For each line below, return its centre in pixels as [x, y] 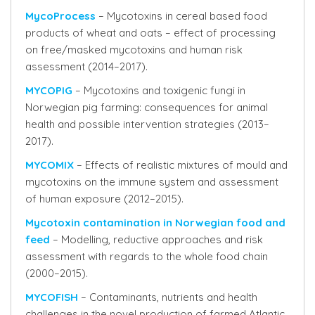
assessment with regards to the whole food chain [147, 256]
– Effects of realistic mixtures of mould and [181, 165]
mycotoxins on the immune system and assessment [152, 182]
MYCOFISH [52, 297]
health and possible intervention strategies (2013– [147, 124]
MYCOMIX [50, 165]
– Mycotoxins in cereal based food [181, 16]
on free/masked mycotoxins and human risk [134, 50]
